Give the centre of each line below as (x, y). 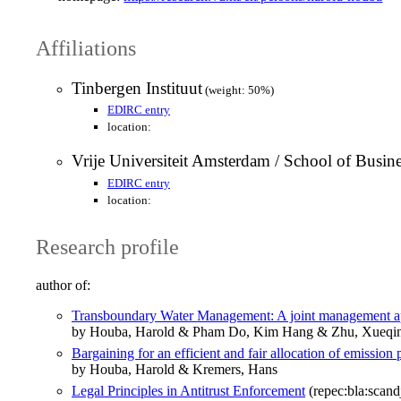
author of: (63, 285)
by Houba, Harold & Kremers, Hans (175, 369)
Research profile (107, 247)
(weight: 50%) (238, 90)
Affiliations (86, 48)
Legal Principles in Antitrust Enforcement (188, 390)
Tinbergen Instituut (137, 88)
